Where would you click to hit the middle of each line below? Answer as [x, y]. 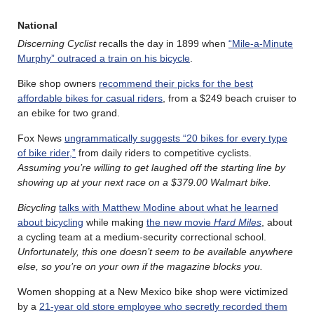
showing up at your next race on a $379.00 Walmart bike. [144, 182]
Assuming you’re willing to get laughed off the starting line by [151, 167]
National [37, 25]
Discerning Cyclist [57, 43]
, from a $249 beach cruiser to [230, 98]
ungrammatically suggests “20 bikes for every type [176, 138]
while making [115, 222]
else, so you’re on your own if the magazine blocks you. [142, 266]
